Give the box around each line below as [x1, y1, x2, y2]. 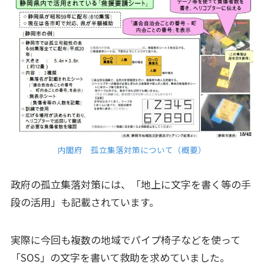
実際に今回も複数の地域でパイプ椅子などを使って [10, 232, 240, 247]
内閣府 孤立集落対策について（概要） [58, 144, 206, 156]
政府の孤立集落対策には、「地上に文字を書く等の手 [10, 177, 251, 192]
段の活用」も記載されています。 [10, 194, 159, 210]
